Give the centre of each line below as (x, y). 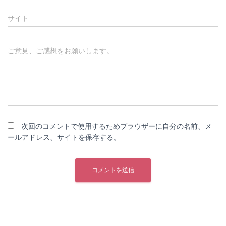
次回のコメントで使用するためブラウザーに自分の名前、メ (117, 126)
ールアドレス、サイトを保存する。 (64, 137)
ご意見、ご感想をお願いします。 (61, 51)
